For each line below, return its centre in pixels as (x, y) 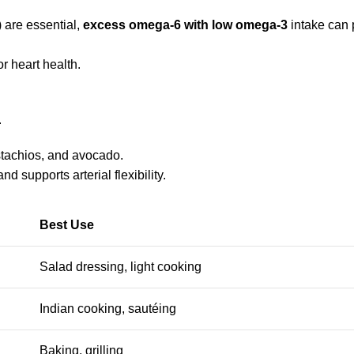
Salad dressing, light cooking (121, 267)
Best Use (67, 225)
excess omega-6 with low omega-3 (185, 25)
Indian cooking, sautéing (108, 309)
